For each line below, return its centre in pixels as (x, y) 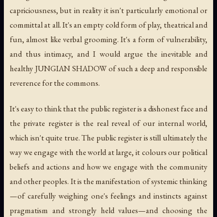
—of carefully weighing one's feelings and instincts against (108, 196)
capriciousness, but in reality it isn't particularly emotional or (108, 10)
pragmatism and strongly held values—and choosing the (108, 210)
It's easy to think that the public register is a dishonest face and (108, 109)
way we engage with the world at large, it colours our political (108, 152)
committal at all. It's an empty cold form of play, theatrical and (108, 25)
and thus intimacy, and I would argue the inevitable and (108, 54)
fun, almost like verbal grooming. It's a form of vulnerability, (108, 39)
